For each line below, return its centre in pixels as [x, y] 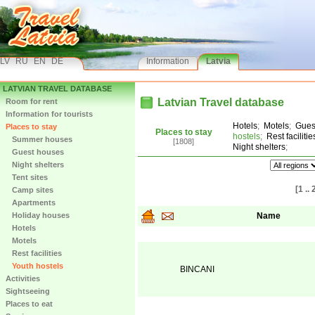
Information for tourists [49, 114]
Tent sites [27, 177]
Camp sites [30, 190]
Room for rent [32, 101]
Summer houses [39, 139]
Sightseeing [28, 291]
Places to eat [29, 304]
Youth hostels [34, 266]
